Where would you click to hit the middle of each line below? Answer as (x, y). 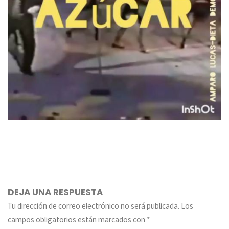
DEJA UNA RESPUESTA (55, 192)
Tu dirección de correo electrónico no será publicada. (94, 206)
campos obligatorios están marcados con (77, 220)
